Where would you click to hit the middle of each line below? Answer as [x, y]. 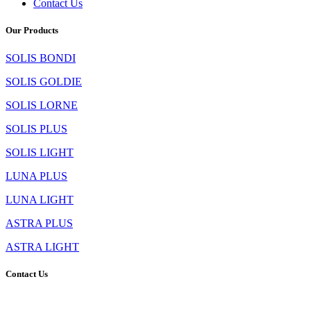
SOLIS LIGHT [40, 152]
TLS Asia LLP [40, 301]
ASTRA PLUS [39, 223]
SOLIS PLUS [36, 128]
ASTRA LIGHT [42, 246]
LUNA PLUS [36, 176]
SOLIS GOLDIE [44, 81]
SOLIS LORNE [42, 105]
